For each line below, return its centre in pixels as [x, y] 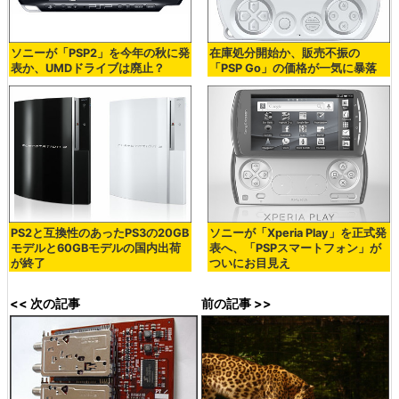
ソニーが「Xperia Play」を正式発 [297, 232]
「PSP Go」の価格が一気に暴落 [293, 68]
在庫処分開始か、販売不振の [284, 53]
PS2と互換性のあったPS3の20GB [100, 232]
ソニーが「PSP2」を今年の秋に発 [100, 53]
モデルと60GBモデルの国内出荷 [96, 248]
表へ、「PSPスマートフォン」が [295, 248]
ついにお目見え [249, 263]
